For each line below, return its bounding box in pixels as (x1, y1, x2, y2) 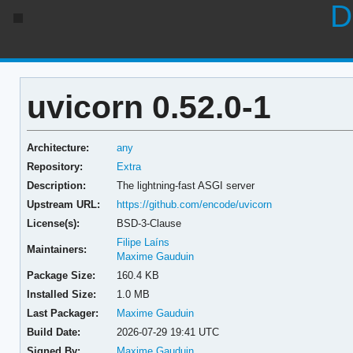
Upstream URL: (26, 198, 100, 210)
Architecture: (26, 141, 89, 154)
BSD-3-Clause (117, 217, 182, 229)
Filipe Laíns (117, 236, 170, 248)
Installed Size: (26, 288, 96, 300)
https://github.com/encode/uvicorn (117, 198, 273, 210)
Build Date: (26, 325, 80, 338)
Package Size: (26, 269, 95, 281)
